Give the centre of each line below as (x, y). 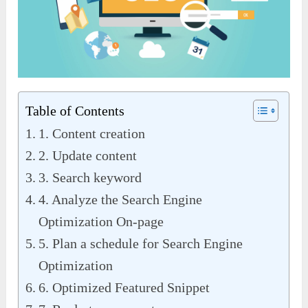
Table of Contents (75, 111)
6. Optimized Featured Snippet (124, 288)
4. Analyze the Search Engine (121, 200)
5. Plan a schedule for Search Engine (141, 244)
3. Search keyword (90, 178)
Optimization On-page (101, 222)
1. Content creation (92, 134)
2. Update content (88, 156)
